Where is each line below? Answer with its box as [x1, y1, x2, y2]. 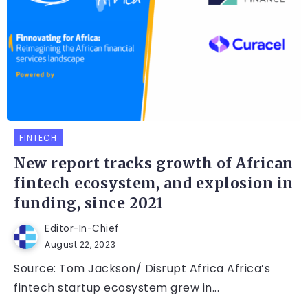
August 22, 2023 [45, 239, 116, 251]
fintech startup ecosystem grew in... [14, 280, 219, 296]
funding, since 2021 [14, 195, 164, 213]
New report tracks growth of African [14, 155, 294, 173]
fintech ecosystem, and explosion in [14, 175, 294, 193]
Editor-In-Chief [45, 222, 120, 236]
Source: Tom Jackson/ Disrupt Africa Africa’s [14, 261, 270, 277]
